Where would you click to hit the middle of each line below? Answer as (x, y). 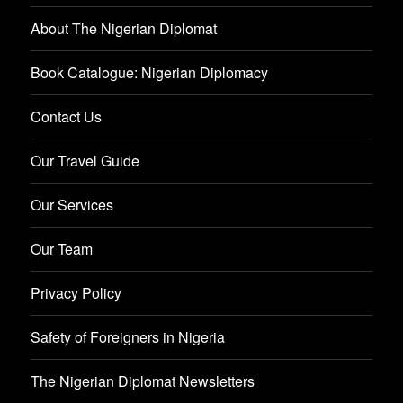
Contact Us (67, 117)
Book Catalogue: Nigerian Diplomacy (150, 73)
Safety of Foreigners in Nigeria (128, 337)
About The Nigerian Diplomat (124, 29)
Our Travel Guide (85, 161)
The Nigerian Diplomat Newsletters (143, 381)
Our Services (72, 205)
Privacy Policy (76, 293)
